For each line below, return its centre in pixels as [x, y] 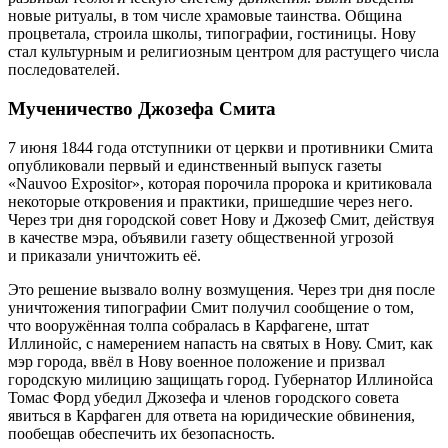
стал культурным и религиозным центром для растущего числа [223, 52]
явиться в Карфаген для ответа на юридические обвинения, [211, 415]
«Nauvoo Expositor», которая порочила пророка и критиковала [220, 183]
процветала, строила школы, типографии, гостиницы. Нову [212, 34]
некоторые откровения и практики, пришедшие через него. [210, 201]
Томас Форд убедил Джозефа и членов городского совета [203, 397]
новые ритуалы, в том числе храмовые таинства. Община [205, 16]
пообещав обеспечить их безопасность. [141, 433]
